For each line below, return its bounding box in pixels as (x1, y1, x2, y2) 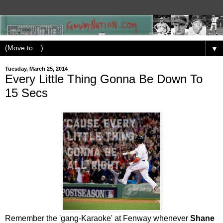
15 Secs (5, 86, 48, 100)
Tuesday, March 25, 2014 (5, 66, 68, 72)
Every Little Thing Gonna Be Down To (5, 72, 203, 86)
